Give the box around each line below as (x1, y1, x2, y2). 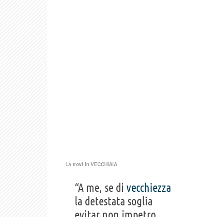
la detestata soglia (75, 194, 153, 208)
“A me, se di (75, 181, 126, 194)
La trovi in (65, 160, 91, 168)
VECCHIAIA (91, 160, 117, 168)
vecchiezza (126, 181, 171, 194)
